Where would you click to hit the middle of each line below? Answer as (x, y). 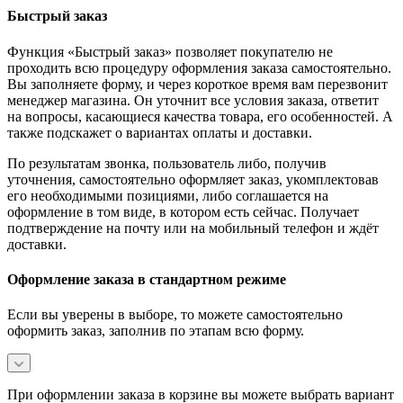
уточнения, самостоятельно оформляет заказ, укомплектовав (193, 179)
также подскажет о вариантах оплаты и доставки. (160, 132)
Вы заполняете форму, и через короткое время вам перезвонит (197, 84)
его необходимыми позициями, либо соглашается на (168, 195)
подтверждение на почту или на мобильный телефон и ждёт (193, 228)
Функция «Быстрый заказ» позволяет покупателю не (170, 51)
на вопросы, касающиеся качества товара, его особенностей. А (200, 116)
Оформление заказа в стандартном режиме (147, 279)
